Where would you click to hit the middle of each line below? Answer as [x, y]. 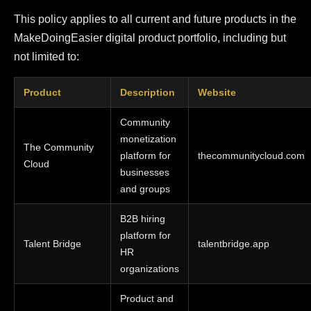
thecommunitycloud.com [251, 156]
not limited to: [47, 57]
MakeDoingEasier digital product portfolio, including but [150, 38]
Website [217, 93]
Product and [146, 299]
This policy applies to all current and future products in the [155, 19]
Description [147, 93]
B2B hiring [142, 219]
